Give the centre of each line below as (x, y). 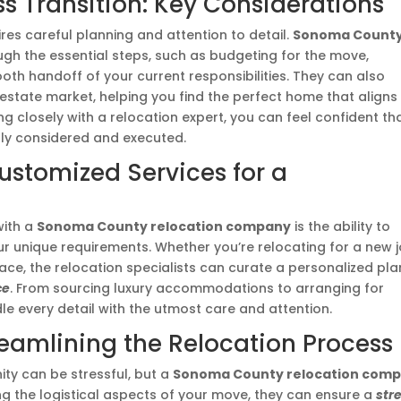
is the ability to (341, 226)
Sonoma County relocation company (164, 226)
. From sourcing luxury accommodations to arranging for (197, 288)
